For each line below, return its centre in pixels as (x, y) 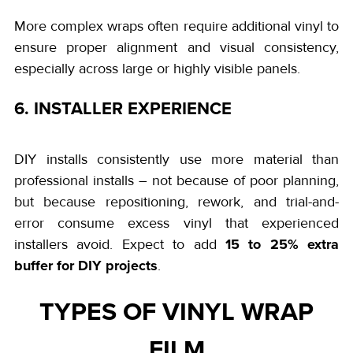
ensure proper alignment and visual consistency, (176, 47)
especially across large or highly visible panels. (157, 68)
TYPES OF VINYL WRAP (176, 310)
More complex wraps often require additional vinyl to (176, 26)
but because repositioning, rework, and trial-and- (176, 201)
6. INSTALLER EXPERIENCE (123, 108)
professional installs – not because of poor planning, (176, 180)
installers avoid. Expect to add (120, 244)
